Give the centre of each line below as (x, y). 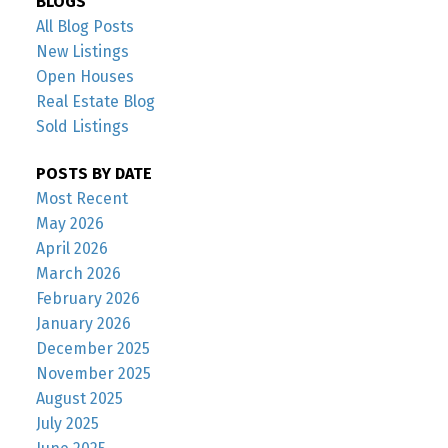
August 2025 (79, 399)
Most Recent (81, 199)
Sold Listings (82, 127)
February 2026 (87, 299)
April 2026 (71, 249)
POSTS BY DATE (93, 174)
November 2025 (93, 374)
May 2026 (69, 224)
